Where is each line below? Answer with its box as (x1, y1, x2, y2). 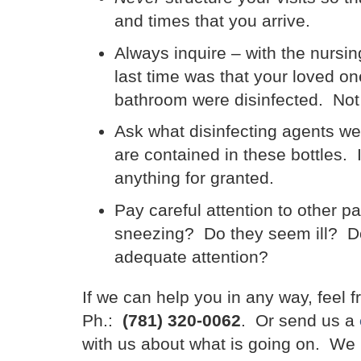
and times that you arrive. (114, 11, 310, 31)
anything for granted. (114, 168, 274, 188)
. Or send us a (241, 310, 359, 330)
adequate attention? (114, 247, 268, 266)
